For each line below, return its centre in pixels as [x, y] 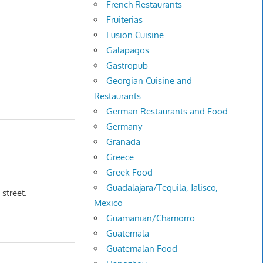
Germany [124, 127]
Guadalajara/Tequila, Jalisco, [162, 188]
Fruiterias [125, 20]
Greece [120, 157]
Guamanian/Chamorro [151, 218]
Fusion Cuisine [135, 35]
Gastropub [127, 66]
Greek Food [130, 173]
